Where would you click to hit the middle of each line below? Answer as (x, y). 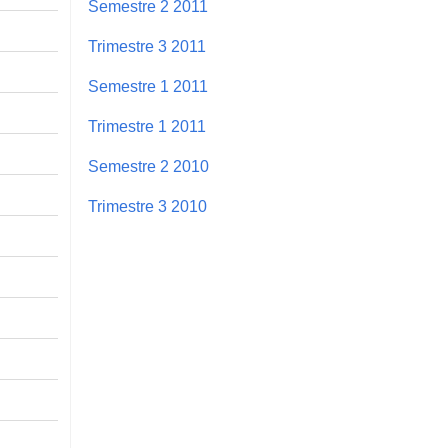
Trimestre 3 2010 (147, 206)
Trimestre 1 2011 (147, 126)
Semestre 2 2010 (148, 166)
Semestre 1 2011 (148, 86)
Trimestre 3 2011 (147, 46)
